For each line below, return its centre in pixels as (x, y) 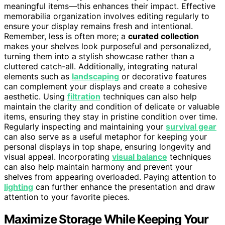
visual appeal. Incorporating (58, 156)
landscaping (95, 76)
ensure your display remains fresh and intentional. (98, 26)
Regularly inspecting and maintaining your (85, 126)
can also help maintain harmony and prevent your (98, 166)
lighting (19, 187)
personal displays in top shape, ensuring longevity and (107, 146)
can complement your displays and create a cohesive (105, 86)
